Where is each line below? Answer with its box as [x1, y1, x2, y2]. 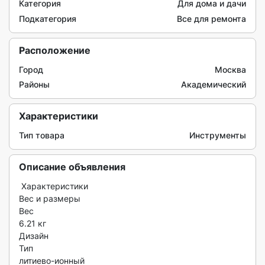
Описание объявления [19, 161, 125, 173]
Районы [19, 79, 50, 89]
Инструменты [189, 130, 246, 140]
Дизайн [19, 231, 49, 241]
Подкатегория [19, 14, 76, 24]
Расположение [19, 44, 91, 56]
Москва [215, 64, 246, 75]
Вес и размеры [19, 193, 80, 203]
